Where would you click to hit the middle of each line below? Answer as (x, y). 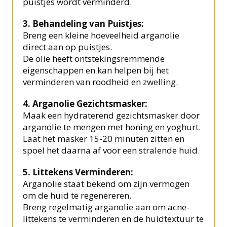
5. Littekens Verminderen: (78, 172)
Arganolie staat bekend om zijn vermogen (106, 184)
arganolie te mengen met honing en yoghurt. (112, 127)
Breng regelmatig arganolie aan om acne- (106, 207)
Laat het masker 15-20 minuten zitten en (104, 139)
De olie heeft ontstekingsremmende (94, 59)
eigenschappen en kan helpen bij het (96, 70)
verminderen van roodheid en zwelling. (101, 82)
